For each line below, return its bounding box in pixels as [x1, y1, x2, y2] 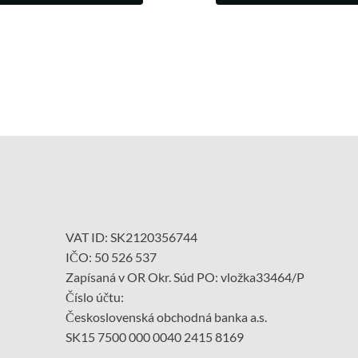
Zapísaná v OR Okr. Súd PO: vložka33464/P [66, 268, 305, 284]
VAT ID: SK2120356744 [66, 229, 198, 245]
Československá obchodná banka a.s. [66, 308, 268, 324]
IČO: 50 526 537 [66, 249, 157, 265]
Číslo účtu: [66, 288, 125, 304]
